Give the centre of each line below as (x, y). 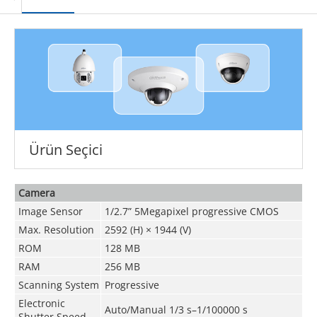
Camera (36, 192)
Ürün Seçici (65, 149)
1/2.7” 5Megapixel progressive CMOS (191, 211)
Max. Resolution (56, 229)
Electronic (41, 303)
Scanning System (58, 284)
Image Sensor (50, 211)
